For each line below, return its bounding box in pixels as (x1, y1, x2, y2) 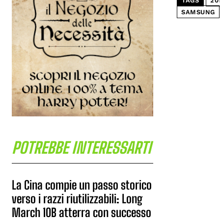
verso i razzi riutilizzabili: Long (12, 192, 142, 206)
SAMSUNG (181, 8, 215, 16)
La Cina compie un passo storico (12, 178, 152, 192)
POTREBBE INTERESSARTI (12, 138, 151, 157)
